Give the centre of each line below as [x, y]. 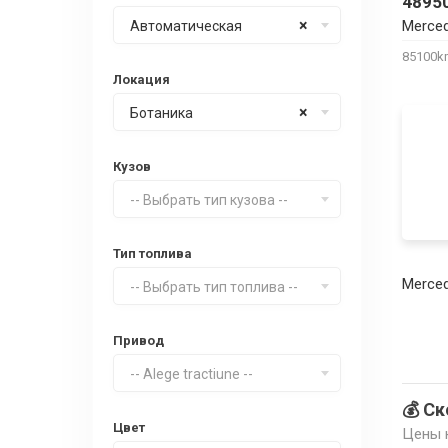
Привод [138, 340]
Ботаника [161, 113]
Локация [141, 79]
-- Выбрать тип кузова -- [209, 200]
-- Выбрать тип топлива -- [214, 287]
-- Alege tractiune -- [191, 374]
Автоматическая [186, 26]
